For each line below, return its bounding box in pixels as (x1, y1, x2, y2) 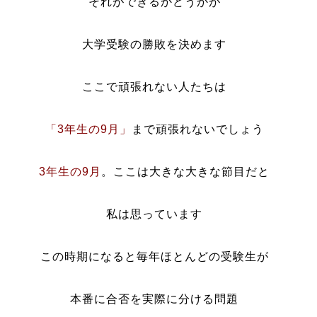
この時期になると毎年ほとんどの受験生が (40, 250, 269, 263)
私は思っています (106, 208, 203, 220)
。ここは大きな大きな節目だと (101, 166, 270, 178)
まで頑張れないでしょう (131, 123, 264, 135)
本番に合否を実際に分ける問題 (70, 293, 239, 305)
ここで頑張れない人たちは (82, 81, 227, 93)
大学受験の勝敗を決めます (82, 38, 227, 50)
